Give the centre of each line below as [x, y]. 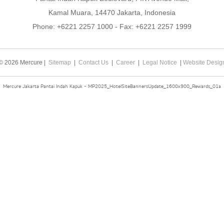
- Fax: [124, 26]
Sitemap [59, 62]
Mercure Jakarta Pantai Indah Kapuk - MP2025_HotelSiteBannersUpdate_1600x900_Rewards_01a [112, 86]
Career [125, 62]
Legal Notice [159, 62]
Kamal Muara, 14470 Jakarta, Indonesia [112, 12]
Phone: [45, 26]
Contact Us [93, 62]
